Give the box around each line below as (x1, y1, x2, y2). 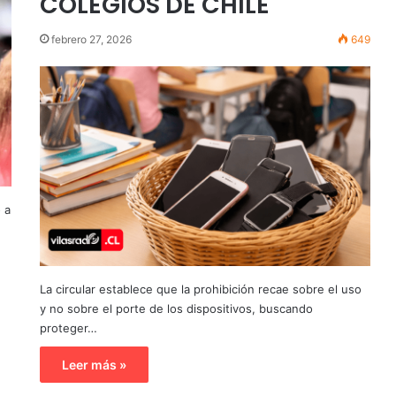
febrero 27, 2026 (50, 33, 132, 47)
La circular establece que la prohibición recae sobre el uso (39, 281, 362, 296)
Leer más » (61, 356, 126, 372)
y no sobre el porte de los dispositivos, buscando (39, 301, 313, 316)
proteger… (39, 320, 97, 335)
